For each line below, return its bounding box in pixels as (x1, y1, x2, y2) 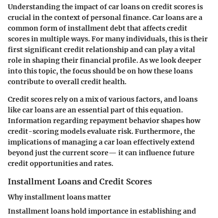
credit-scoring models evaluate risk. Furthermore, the (8, 127, 195, 136)
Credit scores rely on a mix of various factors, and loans (8, 95, 198, 104)
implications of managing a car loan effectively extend (8, 138, 195, 147)
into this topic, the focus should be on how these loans (8, 67, 193, 76)
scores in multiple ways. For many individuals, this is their (8, 35, 208, 44)
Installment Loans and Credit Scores (8, 177, 152, 187)
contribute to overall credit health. (8, 77, 127, 87)
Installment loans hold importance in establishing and (8, 207, 196, 216)
